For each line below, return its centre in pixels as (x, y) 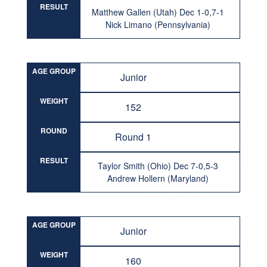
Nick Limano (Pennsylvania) (158, 24)
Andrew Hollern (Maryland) (158, 178)
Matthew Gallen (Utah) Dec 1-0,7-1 (158, 12)
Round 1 (133, 137)
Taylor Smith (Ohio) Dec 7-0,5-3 (158, 166)
